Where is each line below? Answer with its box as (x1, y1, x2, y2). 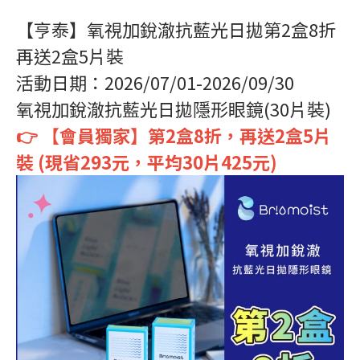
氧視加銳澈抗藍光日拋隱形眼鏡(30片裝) (16, 96, 331, 121)
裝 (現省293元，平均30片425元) (16, 149, 277, 174)
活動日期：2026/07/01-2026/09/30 (16, 69, 294, 95)
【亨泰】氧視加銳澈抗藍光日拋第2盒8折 (16, 16, 336, 42)
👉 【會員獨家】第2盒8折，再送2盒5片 (16, 122, 331, 148)
